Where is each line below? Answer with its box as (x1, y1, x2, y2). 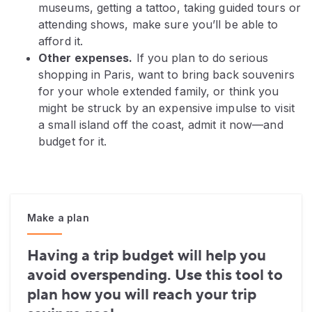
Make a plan (27, 212, 89, 224)
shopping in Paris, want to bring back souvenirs (38, 68, 295, 82)
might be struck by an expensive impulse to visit (38, 101, 295, 116)
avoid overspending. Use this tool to (27, 265, 283, 286)
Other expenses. (38, 51, 133, 65)
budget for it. (38, 134, 107, 149)
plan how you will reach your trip (27, 285, 256, 305)
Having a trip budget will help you (27, 246, 266, 266)
